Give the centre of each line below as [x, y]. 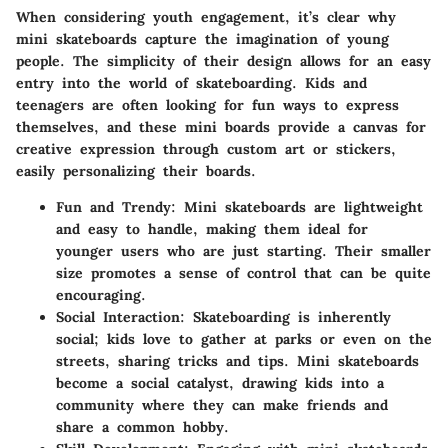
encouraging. [101, 295]
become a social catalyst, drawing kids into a [220, 383]
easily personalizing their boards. [136, 171]
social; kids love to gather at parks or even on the [244, 339]
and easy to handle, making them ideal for [212, 229]
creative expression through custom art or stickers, [206, 149]
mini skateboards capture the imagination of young [202, 39]
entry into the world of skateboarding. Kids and [191, 83]
